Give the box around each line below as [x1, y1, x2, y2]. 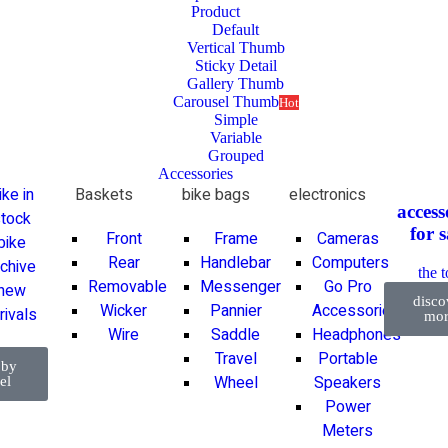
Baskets [74, 182, 133, 207]
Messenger [199, 274, 281, 299]
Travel [214, 346, 257, 371]
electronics [289, 182, 367, 207]
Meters [322, 418, 374, 443]
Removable [87, 274, 167, 299]
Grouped [207, 146, 264, 164]
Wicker [100, 298, 148, 323]
